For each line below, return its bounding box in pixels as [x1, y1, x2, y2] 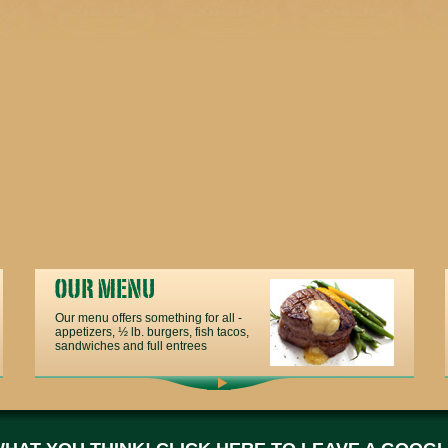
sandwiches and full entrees [55, 339, 207, 353]
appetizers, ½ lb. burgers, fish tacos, [55, 325, 249, 339]
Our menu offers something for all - [55, 311, 242, 325]
